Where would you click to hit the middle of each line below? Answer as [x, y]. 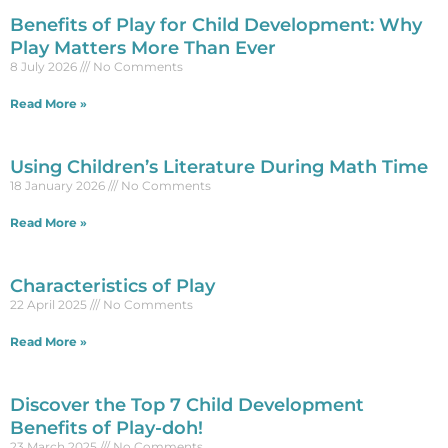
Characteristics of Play [112, 285]
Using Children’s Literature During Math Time [219, 166]
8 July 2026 [45, 66]
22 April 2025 [50, 304]
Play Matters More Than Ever [143, 47]
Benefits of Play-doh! [106, 427]
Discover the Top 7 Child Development [187, 404]
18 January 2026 [59, 185]
